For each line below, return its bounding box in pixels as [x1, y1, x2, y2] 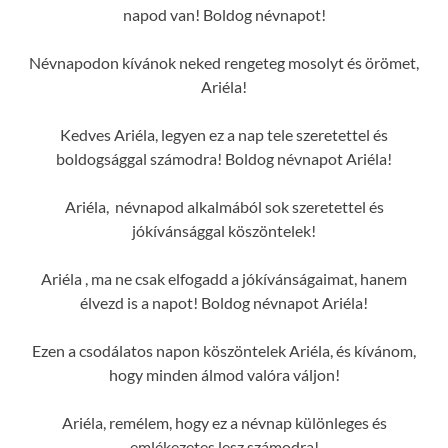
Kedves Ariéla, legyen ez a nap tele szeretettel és [60, 124, 388, 144]
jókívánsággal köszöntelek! [132, 220, 316, 240]
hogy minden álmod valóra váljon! [108, 364, 340, 384]
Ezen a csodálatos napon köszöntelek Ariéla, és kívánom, [32, 340, 416, 360]
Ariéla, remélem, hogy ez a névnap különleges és [61, 412, 387, 432]
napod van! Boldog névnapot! [122, 4, 326, 24]
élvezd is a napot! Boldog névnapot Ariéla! [80, 292, 368, 312]
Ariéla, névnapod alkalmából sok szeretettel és [64, 196, 384, 216]
